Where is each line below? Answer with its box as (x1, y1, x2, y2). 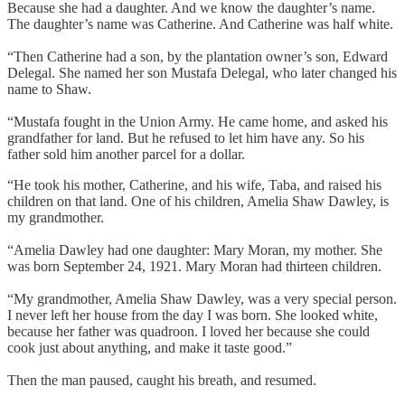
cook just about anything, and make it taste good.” (7, 339, 292, 355)
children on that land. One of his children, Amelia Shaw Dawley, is (7, 193, 389, 209)
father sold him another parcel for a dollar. (7, 146, 249, 162)
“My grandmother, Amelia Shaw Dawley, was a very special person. (7, 290, 397, 306)
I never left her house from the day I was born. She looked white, (7, 306, 378, 323)
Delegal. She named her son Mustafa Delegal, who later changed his (7, 64, 397, 80)
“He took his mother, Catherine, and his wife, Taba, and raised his (7, 176, 381, 193)
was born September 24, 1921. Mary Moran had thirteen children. (7, 258, 381, 274)
